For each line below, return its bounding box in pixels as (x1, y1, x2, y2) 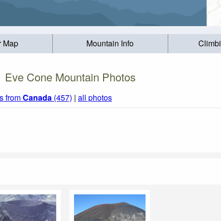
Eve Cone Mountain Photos (4, 69, 136, 84)
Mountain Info (86, 37, 134, 49)
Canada (23, 92, 52, 104)
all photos (78, 92, 112, 104)
